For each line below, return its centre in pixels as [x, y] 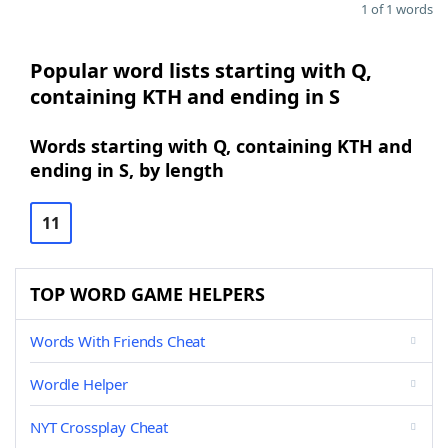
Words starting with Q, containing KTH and [221, 146]
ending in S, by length [127, 170]
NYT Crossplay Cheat [99, 427]
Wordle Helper [79, 384]
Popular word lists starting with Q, [201, 70]
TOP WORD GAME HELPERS [147, 294]
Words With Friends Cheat [118, 341]
